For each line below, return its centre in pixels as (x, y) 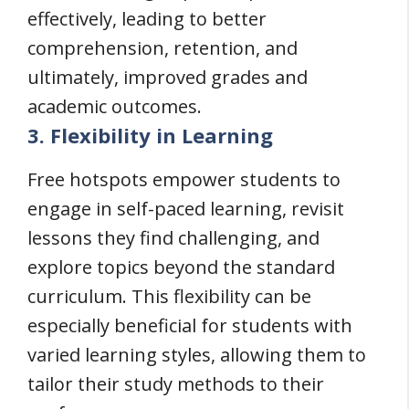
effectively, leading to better (147, 19)
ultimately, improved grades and (168, 77)
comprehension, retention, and (163, 48)
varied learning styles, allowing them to (197, 354)
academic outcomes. (115, 106)
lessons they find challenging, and (173, 237)
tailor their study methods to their (176, 383)
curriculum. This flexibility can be (169, 296)
